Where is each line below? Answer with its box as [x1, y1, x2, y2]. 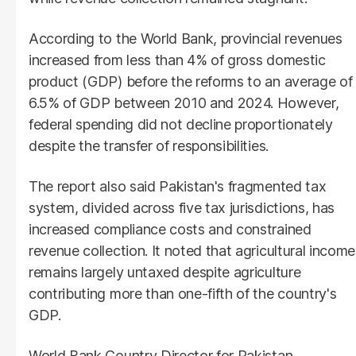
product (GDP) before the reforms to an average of [29, 72, 353, 90]
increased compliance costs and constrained [29, 220, 311, 238]
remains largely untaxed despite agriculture [29, 263, 301, 281]
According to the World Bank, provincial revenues [29, 29, 342, 47]
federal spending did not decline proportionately [29, 115, 333, 133]
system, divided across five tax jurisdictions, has [29, 199, 335, 216]
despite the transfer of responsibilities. [29, 137, 269, 154]
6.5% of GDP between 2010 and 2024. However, [29, 94, 339, 111]
